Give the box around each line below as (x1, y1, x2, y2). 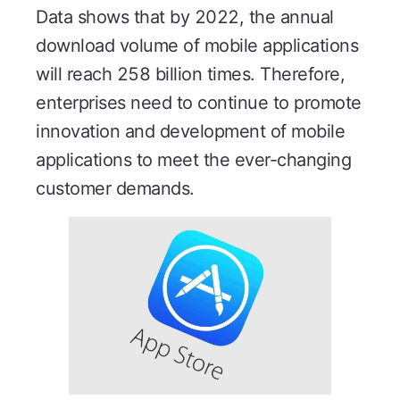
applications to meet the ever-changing (36, 149, 351, 171)
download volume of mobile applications (36, 35, 358, 57)
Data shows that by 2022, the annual (36, 6, 334, 29)
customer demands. (36, 178, 195, 200)
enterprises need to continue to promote (36, 92, 362, 114)
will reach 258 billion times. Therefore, (36, 63, 345, 86)
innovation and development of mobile (36, 121, 345, 143)
